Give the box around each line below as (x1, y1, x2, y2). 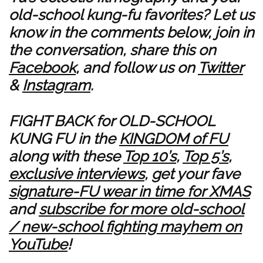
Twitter (198, 58, 243, 76)
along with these (9, 147, 123, 165)
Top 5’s (183, 147, 228, 165)
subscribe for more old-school (39, 200, 244, 218)
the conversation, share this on (9, 41, 216, 59)
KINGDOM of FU (119, 129, 228, 147)
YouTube (9, 235, 68, 253)
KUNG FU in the (9, 129, 119, 147)
